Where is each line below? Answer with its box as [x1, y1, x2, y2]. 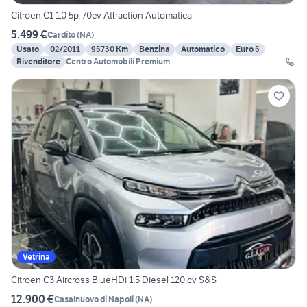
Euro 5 [236, 44, 260, 55]
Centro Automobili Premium [66, 56, 170, 67]
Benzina [139, 44, 170, 55]
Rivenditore [16, 56, 60, 67]
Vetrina [23, 251, 50, 262]
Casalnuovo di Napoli [54, 293, 134, 304]
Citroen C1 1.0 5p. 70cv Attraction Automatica [11, 9, 192, 22]
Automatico [181, 44, 225, 55]
